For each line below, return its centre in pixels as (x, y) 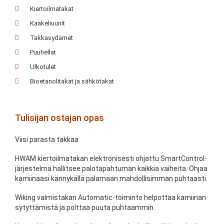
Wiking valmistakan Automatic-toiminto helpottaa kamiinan (110, 197)
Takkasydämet (52, 37)
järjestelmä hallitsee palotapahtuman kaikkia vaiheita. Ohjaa (111, 168)
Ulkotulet (43, 66)
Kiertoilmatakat (52, 8)
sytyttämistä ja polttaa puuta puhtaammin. (85, 207)
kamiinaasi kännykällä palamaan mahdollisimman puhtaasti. (111, 178)
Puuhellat (43, 52)
